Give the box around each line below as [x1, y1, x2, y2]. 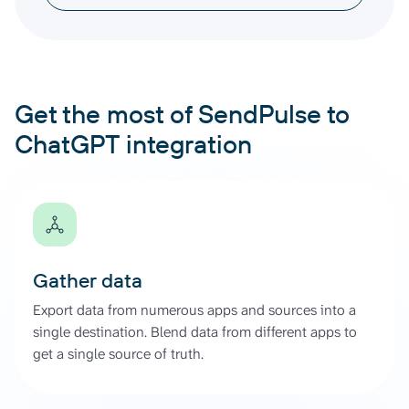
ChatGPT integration [15, 127, 252, 160]
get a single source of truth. [33, 343, 204, 363]
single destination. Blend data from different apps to [33, 321, 357, 341]
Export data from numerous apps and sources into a [33, 299, 356, 320]
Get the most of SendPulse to [15, 97, 350, 130]
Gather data [33, 267, 142, 293]
